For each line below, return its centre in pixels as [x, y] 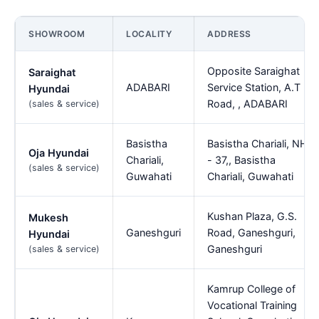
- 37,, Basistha [241, 159]
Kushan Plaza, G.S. [252, 216]
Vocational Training [252, 305]
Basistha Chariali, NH [257, 143]
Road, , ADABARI [247, 103]
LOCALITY [149, 33]
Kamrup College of [251, 288]
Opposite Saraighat [253, 70]
